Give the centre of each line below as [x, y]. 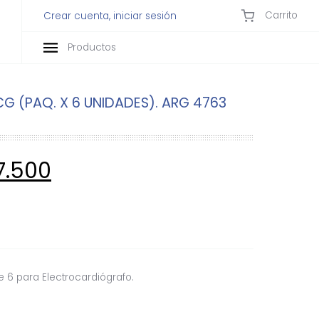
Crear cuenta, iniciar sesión [110, 16]
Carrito [279, 15]
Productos [90, 47]
